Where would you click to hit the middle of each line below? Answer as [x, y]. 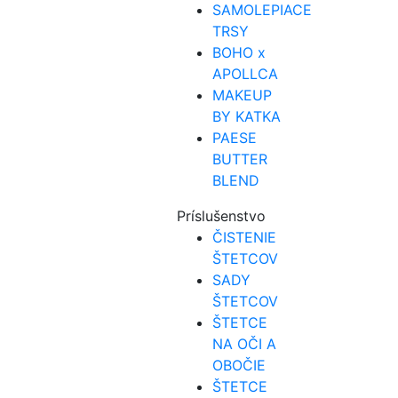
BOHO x [239, 53]
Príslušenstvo [222, 216]
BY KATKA [247, 117]
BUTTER [240, 159]
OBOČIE [239, 366]
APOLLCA [246, 74]
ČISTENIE [245, 238]
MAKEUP [243, 96]
